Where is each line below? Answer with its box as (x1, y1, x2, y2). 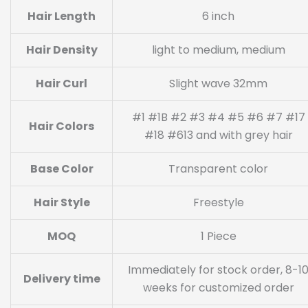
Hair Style (33, 194, 90, 210)
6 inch (202, 8, 234, 24)
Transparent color (168, 160, 268, 177)
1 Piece (200, 228, 236, 244)
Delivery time (23, 270, 100, 287)
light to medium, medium (151, 41, 285, 58)
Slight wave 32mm (169, 75, 267, 91)
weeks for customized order (142, 279, 294, 296)
